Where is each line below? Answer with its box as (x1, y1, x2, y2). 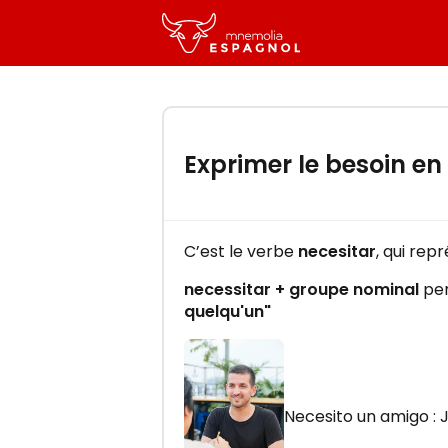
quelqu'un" (184, 299, 271, 323)
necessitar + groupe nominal (184, 277, 419, 301)
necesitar (298, 239, 376, 263)
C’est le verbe (184, 239, 298, 263)
